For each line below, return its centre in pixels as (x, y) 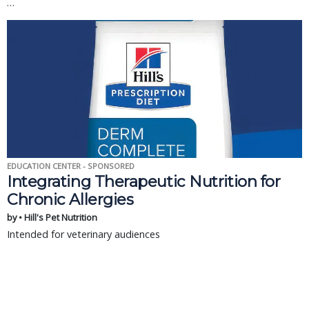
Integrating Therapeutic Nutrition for (144, 181)
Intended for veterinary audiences (83, 234)
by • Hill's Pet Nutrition (52, 217)
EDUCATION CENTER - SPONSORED (71, 166)
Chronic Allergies (70, 199)
